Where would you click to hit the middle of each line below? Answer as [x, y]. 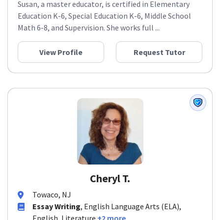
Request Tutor [159, 52]
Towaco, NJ [52, 194]
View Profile [61, 52]
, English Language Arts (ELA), [131, 206]
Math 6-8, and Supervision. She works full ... [89, 27]
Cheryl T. [110, 178]
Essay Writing [56, 206]
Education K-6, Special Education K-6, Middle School [104, 16]
